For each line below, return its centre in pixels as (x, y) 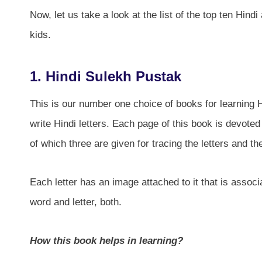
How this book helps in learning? (106, 240)
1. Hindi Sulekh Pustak (106, 76)
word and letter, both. (76, 202)
